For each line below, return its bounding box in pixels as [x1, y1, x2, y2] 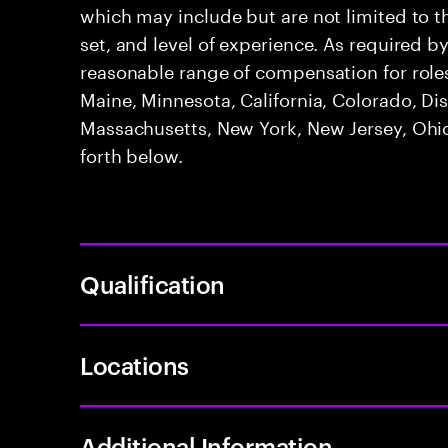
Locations [80, 349, 189, 381]
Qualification [80, 268, 225, 300]
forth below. [80, 139, 183, 167]
